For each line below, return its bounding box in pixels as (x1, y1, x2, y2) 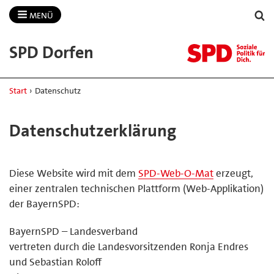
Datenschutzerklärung (9, 119, 176, 142)
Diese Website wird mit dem (9, 166, 138, 180)
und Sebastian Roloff (9, 254, 102, 268)
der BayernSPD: (9, 196, 80, 210)
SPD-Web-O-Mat (138, 166, 213, 180)
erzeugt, (213, 166, 253, 180)
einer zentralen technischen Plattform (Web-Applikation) (9, 181, 264, 195)
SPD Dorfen (9, 41, 94, 64)
